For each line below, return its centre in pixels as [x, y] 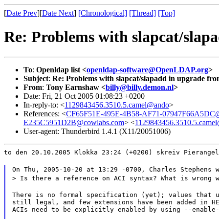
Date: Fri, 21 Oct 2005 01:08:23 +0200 [84, 96]
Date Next [58, 13]
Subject [36, 78]
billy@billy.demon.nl [140, 87]
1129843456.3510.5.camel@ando [117, 105]
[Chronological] [103, 13]
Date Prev [22, 13]
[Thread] [142, 13]
